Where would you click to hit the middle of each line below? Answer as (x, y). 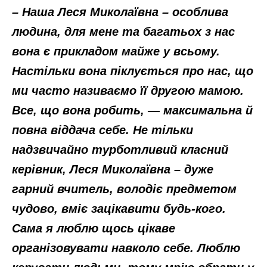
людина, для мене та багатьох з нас (123, 32)
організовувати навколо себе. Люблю (126, 248)
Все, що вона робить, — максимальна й (132, 111)
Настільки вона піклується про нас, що (133, 71)
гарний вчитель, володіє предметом (124, 189)
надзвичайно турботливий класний (120, 150)
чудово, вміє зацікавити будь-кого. (119, 209)
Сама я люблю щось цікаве (94, 229)
